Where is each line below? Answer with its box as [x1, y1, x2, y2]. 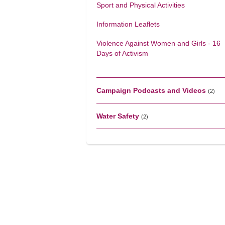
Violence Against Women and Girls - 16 [96, 39, 220, 47]
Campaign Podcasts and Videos [96, 86, 206, 94]
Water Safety [96, 112, 139, 120]
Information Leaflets [96, 20, 160, 28]
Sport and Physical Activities [96, 1, 185, 9]
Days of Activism [96, 49, 148, 57]
